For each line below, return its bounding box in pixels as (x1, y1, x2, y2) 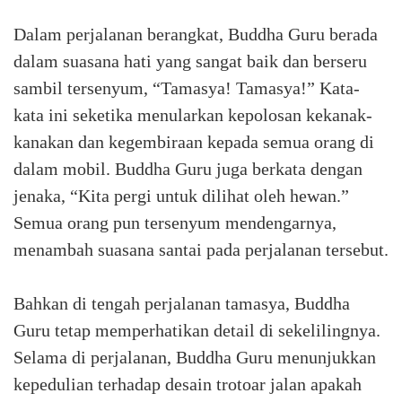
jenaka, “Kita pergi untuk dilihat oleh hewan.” (13, 186, 349, 205)
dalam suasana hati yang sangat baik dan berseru (13, 51, 367, 71)
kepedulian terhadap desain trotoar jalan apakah (13, 374, 362, 394)
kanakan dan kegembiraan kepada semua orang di (13, 132, 374, 152)
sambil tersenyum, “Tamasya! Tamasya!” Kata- (13, 78, 360, 98)
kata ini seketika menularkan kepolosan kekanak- (13, 105, 372, 125)
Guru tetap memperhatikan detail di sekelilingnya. (13, 320, 380, 340)
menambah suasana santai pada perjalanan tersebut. (13, 240, 389, 259)
